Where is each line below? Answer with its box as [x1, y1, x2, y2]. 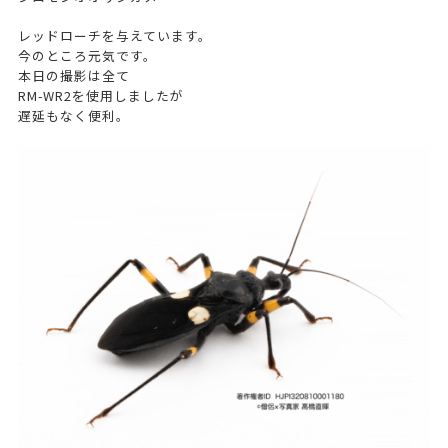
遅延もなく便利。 [17, 106, 130, 126]
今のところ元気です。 [17, 46, 157, 66]
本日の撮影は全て [17, 66, 130, 86]
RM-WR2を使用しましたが [17, 86, 184, 106]
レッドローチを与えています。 [17, 26, 212, 46]
